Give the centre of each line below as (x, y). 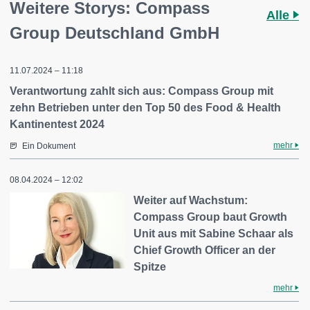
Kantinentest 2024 (57, 125)
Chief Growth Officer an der (205, 250)
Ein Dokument (49, 146)
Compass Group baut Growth (211, 217)
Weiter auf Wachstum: (191, 201)
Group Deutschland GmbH (115, 33)
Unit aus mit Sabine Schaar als (214, 234)
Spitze (150, 267)
